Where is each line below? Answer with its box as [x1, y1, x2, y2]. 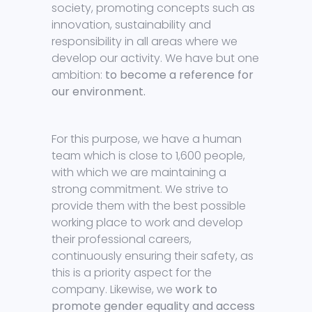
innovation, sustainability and [52, 17, 211, 33]
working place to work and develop [52, 214, 243, 231]
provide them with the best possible [52, 198, 246, 214]
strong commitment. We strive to [52, 181, 228, 198]
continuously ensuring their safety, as [52, 248, 253, 265]
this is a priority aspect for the [52, 265, 212, 281]
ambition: [52, 67, 105, 84]
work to [175, 281, 217, 298]
